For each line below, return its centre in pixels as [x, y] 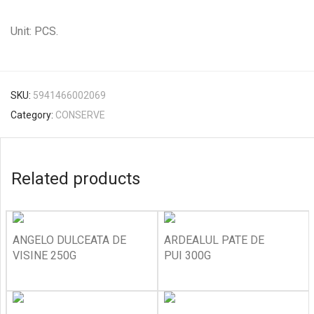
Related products [76, 179]
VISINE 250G [45, 255]
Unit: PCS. [34, 31]
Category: [33, 115]
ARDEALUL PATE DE [214, 240]
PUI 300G [187, 255]
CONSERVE [80, 115]
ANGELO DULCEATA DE [69, 240]
